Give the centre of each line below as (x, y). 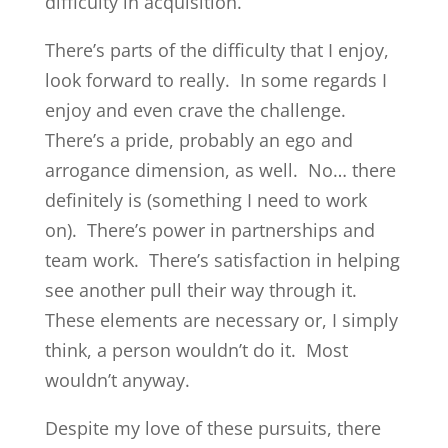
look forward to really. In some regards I (215, 80)
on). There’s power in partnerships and (209, 230)
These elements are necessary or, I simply (221, 320)
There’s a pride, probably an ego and (198, 140)
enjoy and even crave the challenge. (197, 110)
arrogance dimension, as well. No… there (220, 170)
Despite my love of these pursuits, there (212, 428)
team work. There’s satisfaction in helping (222, 260)
